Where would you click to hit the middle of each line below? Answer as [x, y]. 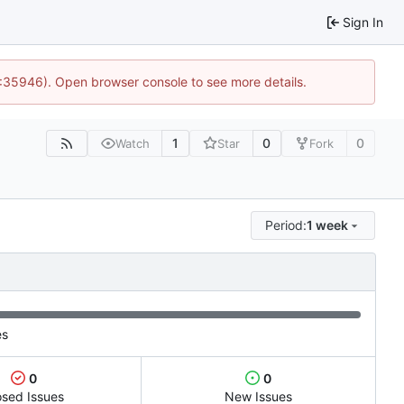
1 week [328, 225]
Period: [286, 225]
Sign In [363, 22]
